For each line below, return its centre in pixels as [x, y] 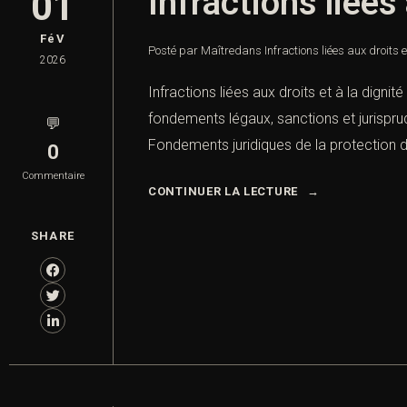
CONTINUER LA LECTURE [223, 192]
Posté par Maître [191, 51]
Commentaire [53, 176]
